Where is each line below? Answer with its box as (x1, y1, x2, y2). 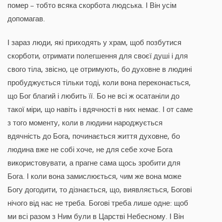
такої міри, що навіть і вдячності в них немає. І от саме (7, 104, 193, 114)
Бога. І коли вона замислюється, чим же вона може (7, 171, 181, 181)
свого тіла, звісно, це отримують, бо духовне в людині (7, 64, 192, 74)
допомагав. (7, 13, 45, 24)
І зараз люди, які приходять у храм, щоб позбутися (7, 37, 181, 48)
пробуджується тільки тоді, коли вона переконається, (7, 77, 191, 88)
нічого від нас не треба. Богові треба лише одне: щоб (7, 198, 188, 208)
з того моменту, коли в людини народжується (7, 117, 163, 128)
